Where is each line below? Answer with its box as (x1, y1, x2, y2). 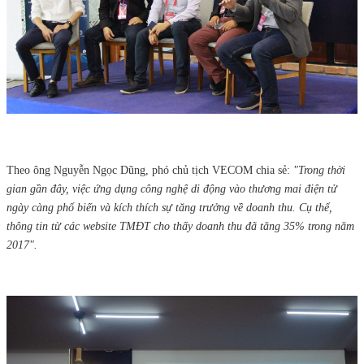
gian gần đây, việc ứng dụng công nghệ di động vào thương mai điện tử (6, 183, 337, 196)
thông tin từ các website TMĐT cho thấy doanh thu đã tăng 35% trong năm (6, 220, 354, 233)
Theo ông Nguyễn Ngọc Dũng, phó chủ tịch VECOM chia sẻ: (6, 164, 293, 177)
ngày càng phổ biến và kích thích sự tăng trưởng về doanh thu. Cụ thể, (6, 201, 332, 214)
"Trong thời (293, 164, 345, 177)
